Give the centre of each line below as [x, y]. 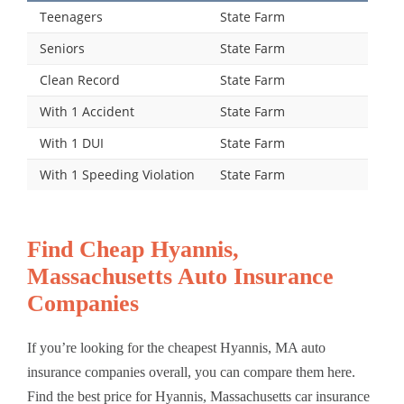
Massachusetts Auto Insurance [180, 277]
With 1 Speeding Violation [117, 174]
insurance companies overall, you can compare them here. [191, 372]
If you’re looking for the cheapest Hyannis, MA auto [176, 348]
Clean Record [80, 79]
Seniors [62, 48]
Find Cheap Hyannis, [133, 250]
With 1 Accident [87, 111]
